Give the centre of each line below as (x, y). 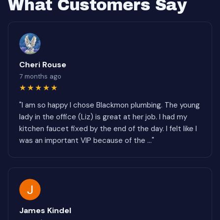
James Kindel (45, 210)
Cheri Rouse (43, 65)
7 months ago (40, 76)
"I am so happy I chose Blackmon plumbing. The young (110, 105)
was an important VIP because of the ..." (87, 140)
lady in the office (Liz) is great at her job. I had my (103, 117)
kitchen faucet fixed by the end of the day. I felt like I (108, 129)
